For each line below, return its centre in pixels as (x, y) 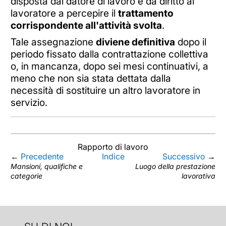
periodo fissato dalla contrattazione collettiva (109, 54)
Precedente (42, 157)
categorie (26, 176)
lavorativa (199, 176)
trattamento (146, 13)
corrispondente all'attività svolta (86, 25)
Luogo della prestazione (176, 166)
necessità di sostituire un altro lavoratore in (105, 91)
